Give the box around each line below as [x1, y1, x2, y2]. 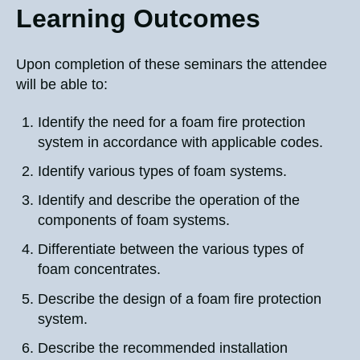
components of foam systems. [38, 212, 235, 229]
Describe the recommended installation [38, 339, 288, 356]
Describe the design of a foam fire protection [38, 290, 322, 307]
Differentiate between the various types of [38, 241, 305, 258]
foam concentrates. [38, 261, 166, 278]
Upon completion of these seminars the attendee [16, 55, 327, 72]
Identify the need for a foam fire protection [38, 113, 306, 130]
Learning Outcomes [16, 4, 260, 34]
